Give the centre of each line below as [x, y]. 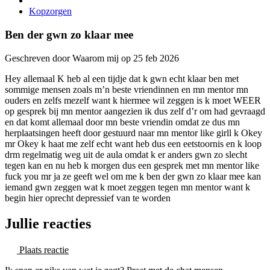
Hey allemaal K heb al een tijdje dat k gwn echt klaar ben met [122, 78]
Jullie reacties [48, 223]
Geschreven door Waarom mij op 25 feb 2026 [92, 58]
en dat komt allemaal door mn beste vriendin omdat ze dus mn [122, 122]
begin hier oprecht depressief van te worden [88, 198]
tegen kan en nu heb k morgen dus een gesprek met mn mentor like [132, 165]
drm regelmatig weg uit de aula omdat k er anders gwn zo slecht [126, 154]
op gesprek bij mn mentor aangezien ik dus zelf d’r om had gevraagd [135, 111]
